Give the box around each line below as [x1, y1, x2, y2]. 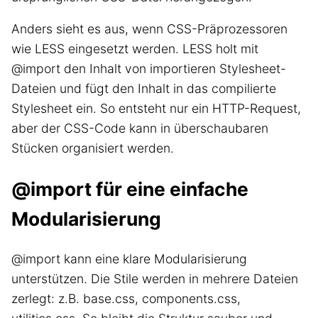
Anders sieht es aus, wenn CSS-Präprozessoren [11, 21, 287, 37]
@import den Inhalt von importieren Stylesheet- [11, 61, 286, 77]
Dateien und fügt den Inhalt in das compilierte [11, 81, 276, 97]
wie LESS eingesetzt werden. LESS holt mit [11, 41, 258, 57]
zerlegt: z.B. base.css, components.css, [11, 291, 241, 307]
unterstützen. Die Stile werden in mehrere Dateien [11, 271, 298, 287]
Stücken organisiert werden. [11, 141, 174, 156]
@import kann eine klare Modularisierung [11, 251, 247, 267]
